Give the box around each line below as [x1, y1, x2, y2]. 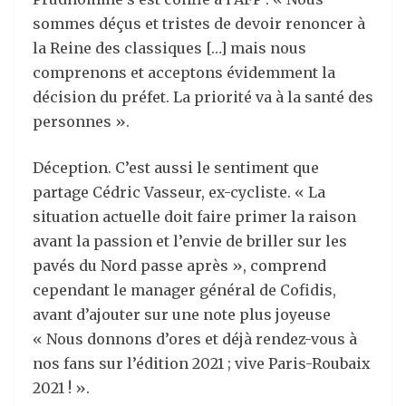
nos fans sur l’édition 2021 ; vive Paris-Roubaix [33, 354, 371, 372]
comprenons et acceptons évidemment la [33, 63, 335, 82]
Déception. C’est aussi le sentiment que [33, 159, 319, 177]
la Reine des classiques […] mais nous [33, 39, 306, 57]
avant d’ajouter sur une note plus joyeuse [33, 305, 331, 324]
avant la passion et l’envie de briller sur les [33, 232, 347, 250]
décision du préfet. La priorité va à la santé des [33, 88, 373, 106]
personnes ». [33, 112, 130, 130]
